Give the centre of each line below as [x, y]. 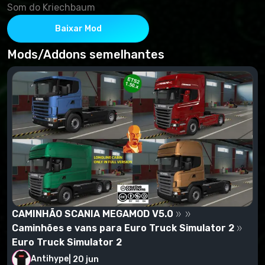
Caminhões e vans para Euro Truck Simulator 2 [123, 228]
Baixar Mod [78, 29]
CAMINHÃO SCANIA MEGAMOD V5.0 [93, 214]
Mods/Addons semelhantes [86, 55]
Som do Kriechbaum [51, 8]
